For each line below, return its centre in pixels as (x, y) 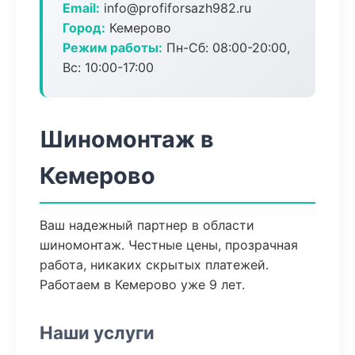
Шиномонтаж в (127, 139)
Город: (84, 28)
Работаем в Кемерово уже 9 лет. (142, 284)
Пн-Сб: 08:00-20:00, (226, 48)
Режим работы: (113, 48)
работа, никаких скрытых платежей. (154, 265)
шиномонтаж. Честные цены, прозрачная (169, 245)
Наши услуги (97, 332)
